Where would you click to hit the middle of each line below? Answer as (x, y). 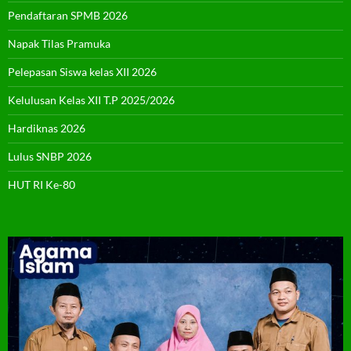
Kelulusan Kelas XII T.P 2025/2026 (91, 100)
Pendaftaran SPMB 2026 (68, 16)
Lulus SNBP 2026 (50, 157)
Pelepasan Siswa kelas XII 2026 (82, 72)
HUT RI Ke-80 (42, 185)
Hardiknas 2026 (47, 128)
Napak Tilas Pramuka (59, 44)
